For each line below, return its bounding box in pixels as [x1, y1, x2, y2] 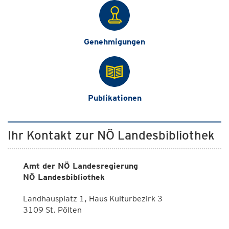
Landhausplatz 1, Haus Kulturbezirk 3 [23, 193, 163, 203]
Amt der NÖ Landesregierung [23, 161, 138, 171]
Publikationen [87, 93, 142, 103]
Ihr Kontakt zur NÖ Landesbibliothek [8, 127, 215, 143]
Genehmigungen [84, 36, 145, 47]
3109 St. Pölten [23, 204, 82, 215]
